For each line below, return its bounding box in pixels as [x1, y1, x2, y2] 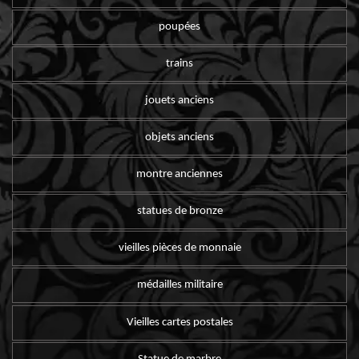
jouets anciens [145, 95, 214, 107]
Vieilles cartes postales [126, 316, 233, 329]
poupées [159, 20, 200, 33]
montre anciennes [136, 168, 223, 181]
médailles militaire [136, 279, 223, 292]
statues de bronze [136, 205, 223, 218]
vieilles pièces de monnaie [118, 242, 241, 255]
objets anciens [145, 131, 214, 144]
